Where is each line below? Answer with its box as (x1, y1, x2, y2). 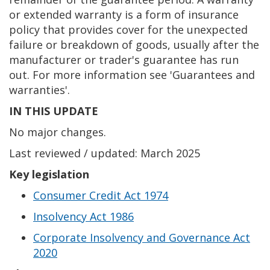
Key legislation (9, 167, 89, 181)
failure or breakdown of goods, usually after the (9, 37, 259, 52)
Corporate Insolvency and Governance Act (33, 230, 250, 245)
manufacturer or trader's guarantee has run (9, 52, 239, 67)
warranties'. (9, 83, 70, 97)
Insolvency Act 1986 (33, 209, 134, 224)
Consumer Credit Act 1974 (33, 188, 168, 202)
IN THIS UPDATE (9, 104, 98, 118)
